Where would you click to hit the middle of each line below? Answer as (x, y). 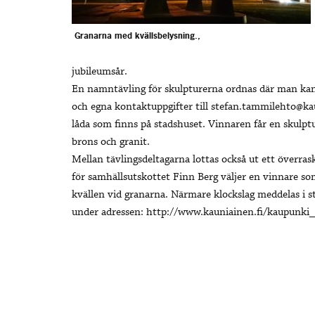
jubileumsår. (99, 72)
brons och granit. (111, 142)
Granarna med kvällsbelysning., (137, 36)
